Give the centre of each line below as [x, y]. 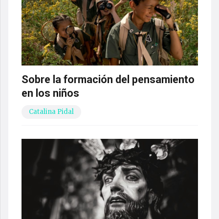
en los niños [50, 93]
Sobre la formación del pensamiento [108, 79]
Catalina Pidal [51, 111]
